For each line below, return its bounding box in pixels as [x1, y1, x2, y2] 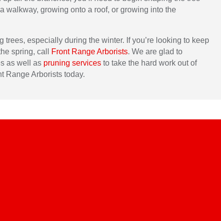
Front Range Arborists [51, 47, 128, 56]
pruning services [43, 59, 101, 68]
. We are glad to [128, 47, 183, 56]
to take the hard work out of [101, 59, 197, 68]
